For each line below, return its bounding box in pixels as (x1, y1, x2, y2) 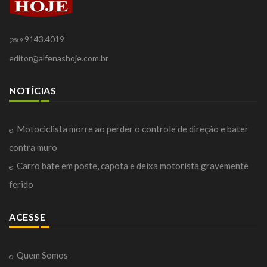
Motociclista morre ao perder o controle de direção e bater (17, 123, 249, 135)
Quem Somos (17, 250, 68, 261)
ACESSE (9, 211, 45, 223)
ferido (9, 179, 33, 190)
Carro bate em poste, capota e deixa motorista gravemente (17, 160, 249, 172)
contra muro (9, 142, 57, 153)
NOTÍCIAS (9, 85, 56, 97)
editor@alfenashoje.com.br (9, 53, 108, 64)
